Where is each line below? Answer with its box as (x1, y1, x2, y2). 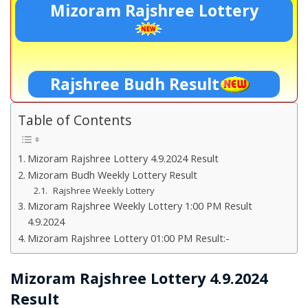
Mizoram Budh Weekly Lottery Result (27, 168, 197, 182)
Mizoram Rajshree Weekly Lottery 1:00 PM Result (27, 199, 252, 213)
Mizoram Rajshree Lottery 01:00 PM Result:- (27, 232, 230, 245)
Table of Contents (18, 111, 131, 130)
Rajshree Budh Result (49, 73, 223, 96)
